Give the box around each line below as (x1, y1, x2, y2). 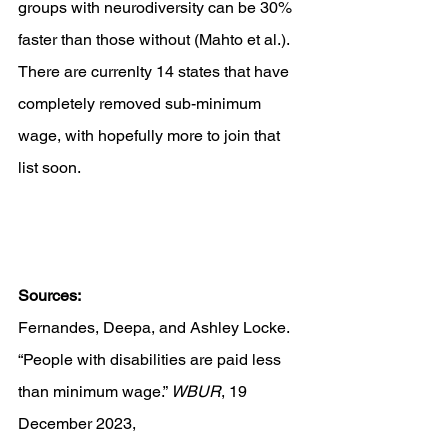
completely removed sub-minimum (18, 94, 265, 113)
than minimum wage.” (18, 382, 171, 401)
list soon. (18, 158, 81, 177)
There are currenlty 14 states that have (18, 62, 293, 81)
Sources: (18, 286, 81, 305)
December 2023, (18, 414, 140, 433)
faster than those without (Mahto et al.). (18, 30, 293, 49)
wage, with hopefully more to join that (18, 126, 284, 145)
